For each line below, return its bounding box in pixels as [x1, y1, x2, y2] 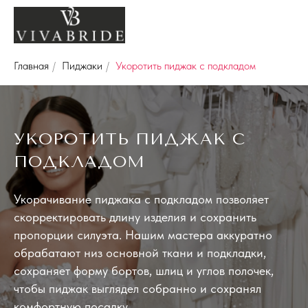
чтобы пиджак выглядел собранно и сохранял [14, 281, 261, 296]
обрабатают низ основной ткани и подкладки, [14, 245, 266, 261]
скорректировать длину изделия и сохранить [14, 210, 256, 225]
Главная [14, 59, 49, 72]
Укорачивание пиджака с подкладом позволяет [14, 192, 269, 207]
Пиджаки [62, 59, 102, 72]
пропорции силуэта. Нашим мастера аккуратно [14, 228, 272, 243]
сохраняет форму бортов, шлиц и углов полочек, [14, 263, 274, 278]
